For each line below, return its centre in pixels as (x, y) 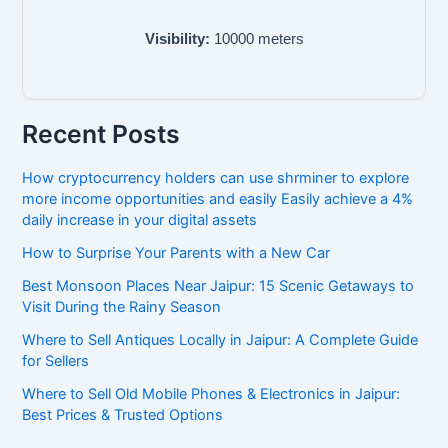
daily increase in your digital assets (140, 219)
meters (278, 38)
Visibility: (177, 38)
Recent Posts (101, 134)
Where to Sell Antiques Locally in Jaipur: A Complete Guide (220, 339)
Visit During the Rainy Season (122, 306)
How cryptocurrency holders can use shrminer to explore (216, 177)
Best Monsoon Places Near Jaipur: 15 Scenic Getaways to (218, 285)
